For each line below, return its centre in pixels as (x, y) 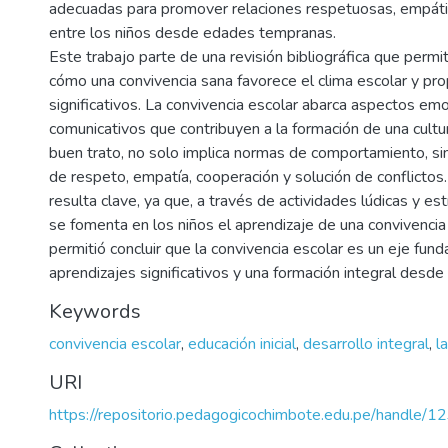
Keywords (95, 311)
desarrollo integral (366, 344)
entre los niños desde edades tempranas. (192, 33)
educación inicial (242, 344)
